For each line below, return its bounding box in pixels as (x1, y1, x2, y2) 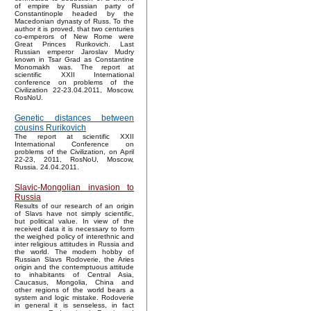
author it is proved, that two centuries (15, 25, 134, 33)
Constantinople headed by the (15, 10, 134, 18)
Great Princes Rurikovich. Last (15, 40, 134, 49)
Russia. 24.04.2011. (15, 163, 79, 171)
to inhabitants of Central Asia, (15, 271, 134, 279)
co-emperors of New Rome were (15, 33, 134, 41)
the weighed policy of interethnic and (15, 233, 134, 241)
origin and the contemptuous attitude (15, 263, 134, 271)
